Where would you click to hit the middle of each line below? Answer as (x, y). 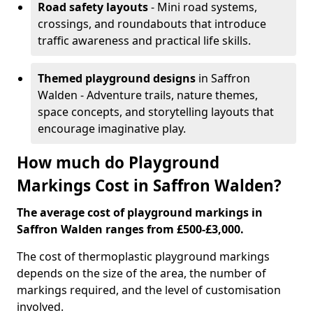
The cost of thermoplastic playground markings (143, 256)
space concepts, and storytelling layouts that (156, 112)
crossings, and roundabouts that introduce (152, 24)
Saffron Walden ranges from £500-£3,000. (130, 229)
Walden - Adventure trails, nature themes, (148, 95)
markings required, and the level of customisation (149, 290)
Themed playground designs (117, 78)
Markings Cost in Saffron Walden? (149, 185)
